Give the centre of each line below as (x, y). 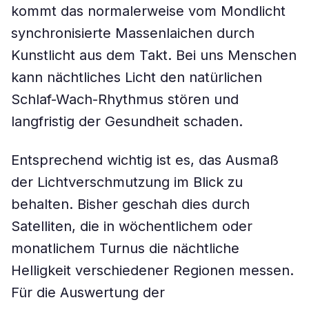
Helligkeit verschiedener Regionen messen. (152, 270)
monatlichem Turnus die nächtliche (125, 248)
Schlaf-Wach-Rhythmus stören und (125, 99)
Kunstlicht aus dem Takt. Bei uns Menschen (154, 55)
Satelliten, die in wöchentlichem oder (132, 226)
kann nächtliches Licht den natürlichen (137, 77)
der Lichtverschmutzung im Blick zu (127, 182)
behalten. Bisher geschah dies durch (130, 204)
